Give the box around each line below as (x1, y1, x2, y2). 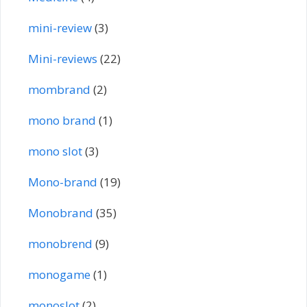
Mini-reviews (28, 50, 97, 66)
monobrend (28, 235, 93, 251)
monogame (28, 266, 90, 282)
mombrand (28, 81, 90, 97)
